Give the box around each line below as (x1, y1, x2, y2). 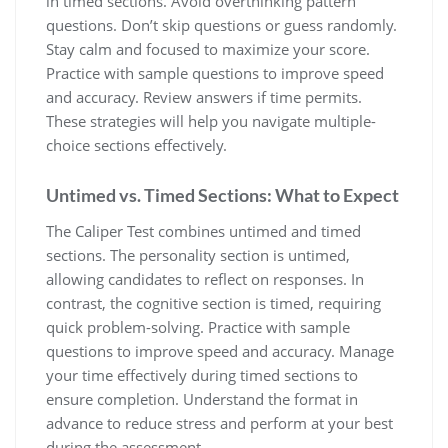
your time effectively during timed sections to (46, 365, 358, 386)
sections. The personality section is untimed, (46, 245, 350, 266)
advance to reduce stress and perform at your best (46, 413, 393, 434)
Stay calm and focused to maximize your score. (46, 39, 370, 60)
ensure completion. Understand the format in (46, 389, 358, 410)
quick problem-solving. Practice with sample (46, 317, 350, 338)
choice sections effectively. (46, 135, 227, 156)
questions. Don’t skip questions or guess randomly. (46, 15, 397, 36)
